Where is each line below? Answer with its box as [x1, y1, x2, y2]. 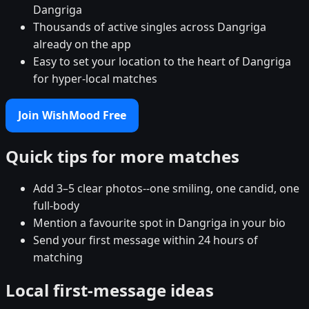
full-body [33, 198, 79, 214]
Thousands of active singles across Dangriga [33, 19, 266, 34]
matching [33, 250, 83, 266]
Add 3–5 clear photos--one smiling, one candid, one [33, 181, 299, 197]
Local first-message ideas [6, 279, 214, 302]
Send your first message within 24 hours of [33, 232, 258, 248]
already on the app [33, 36, 131, 52]
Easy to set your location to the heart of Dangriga [33, 53, 291, 69]
